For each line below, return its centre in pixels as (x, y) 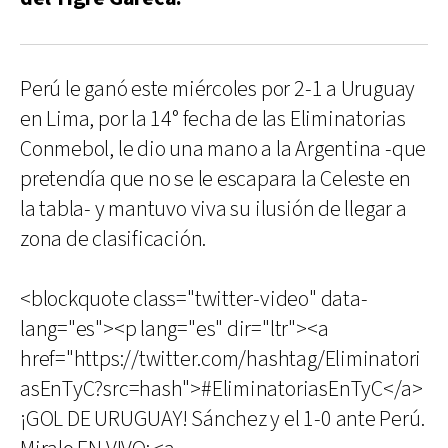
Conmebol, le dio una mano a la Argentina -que (223, 149)
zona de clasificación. (113, 239)
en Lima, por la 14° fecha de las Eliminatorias (213, 119)
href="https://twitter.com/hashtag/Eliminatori (221, 359)
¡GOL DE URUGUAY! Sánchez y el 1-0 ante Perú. (222, 419)
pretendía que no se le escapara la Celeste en (216, 179)
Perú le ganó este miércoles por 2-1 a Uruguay (218, 89)
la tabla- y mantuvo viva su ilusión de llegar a (213, 209)
